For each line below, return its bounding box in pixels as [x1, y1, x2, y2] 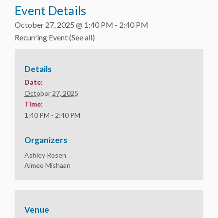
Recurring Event [15, 33, 69, 42]
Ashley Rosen [24, 151, 66, 159]
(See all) [69, 33, 95, 42]
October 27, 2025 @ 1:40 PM [15, 20, 113, 29]
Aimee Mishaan [24, 161, 71, 169]
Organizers [24, 135, 67, 145]
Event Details [15, 3, 86, 18]
